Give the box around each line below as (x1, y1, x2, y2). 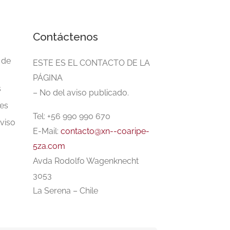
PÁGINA (32, 73, 63, 83)
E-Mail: (32, 126, 61, 136)
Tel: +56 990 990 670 (32, 111, 110, 121)
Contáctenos (32, 30, 98, 43)
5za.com (32, 141, 65, 151)
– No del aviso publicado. (32, 88, 129, 98)
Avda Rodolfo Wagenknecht (32, 156, 139, 166)
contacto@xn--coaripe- (60, 126, 149, 136)
